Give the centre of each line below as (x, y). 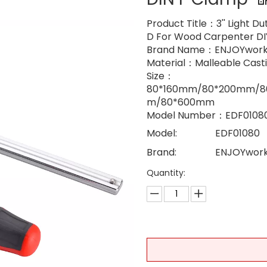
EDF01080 (237, 133)
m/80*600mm (180, 102)
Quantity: (166, 173)
